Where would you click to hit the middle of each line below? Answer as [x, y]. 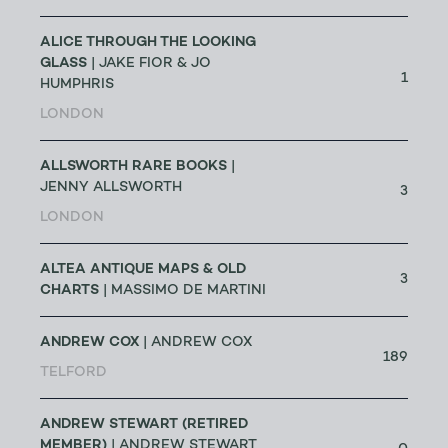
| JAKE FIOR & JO [149, 64]
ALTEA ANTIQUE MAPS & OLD [143, 269]
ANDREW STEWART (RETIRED [144, 424]
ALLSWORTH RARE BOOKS [133, 166]
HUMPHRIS [77, 85]
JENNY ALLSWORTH [111, 188]
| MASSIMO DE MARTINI [182, 291]
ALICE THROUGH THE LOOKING [148, 42]
